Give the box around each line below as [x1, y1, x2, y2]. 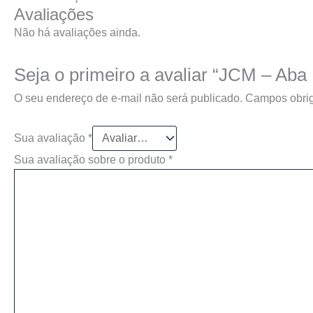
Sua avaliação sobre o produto [14, 153, 168, 166]
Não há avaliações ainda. [14, 27, 140, 39]
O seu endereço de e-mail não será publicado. [14, 92, 242, 105]
